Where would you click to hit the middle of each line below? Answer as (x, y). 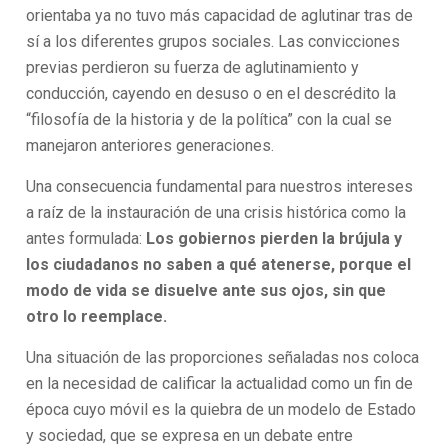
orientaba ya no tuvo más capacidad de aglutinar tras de (220, 15)
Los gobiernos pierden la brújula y (274, 238)
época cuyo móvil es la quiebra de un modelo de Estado (221, 409)
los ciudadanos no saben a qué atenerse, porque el (219, 264)
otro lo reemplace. (97, 316)
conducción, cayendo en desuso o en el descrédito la (211, 93)
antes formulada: (86, 238)
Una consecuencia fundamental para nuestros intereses (220, 186)
